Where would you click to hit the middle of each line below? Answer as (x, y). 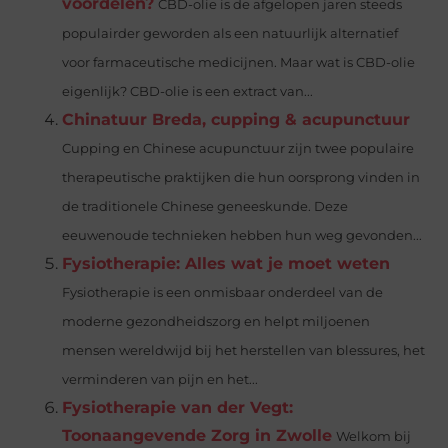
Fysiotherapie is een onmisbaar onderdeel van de (223, 292)
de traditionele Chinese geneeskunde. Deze (205, 206)
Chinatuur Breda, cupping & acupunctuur (236, 119)
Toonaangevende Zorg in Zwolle (197, 435)
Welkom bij (374, 436)
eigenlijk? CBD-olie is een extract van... (188, 91)
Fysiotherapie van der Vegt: (178, 407)
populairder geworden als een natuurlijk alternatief (230, 33)
